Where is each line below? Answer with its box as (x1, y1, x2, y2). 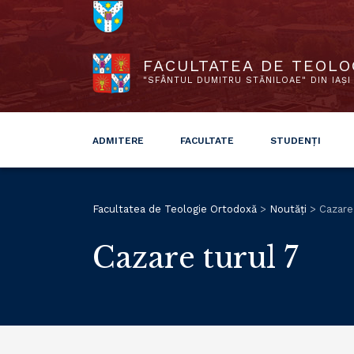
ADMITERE (92, 135, 144, 146)
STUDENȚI (270, 135, 321, 146)
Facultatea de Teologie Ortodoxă (92, 203, 257, 215)
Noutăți (269, 203, 307, 215)
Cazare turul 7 (92, 240, 298, 276)
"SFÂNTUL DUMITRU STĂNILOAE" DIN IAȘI (143, 75, 351, 85)
